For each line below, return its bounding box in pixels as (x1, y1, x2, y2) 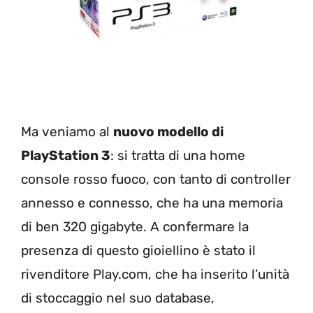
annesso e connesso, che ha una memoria (21, 195, 283, 212)
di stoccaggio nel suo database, (21, 290, 214, 307)
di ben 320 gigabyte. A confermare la (21, 219, 249, 235)
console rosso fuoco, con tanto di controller (21, 171, 291, 188)
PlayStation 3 (21, 147, 110, 164)
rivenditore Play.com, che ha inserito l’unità (21, 266, 289, 283)
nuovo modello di (113, 124, 224, 140)
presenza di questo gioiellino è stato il (21, 242, 256, 259)
